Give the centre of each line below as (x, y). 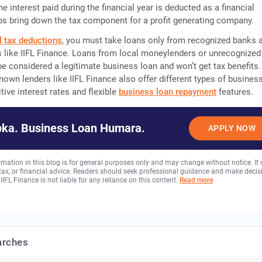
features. (235, 92)
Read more (196, 180)
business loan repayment (168, 92)
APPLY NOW (232, 128)
